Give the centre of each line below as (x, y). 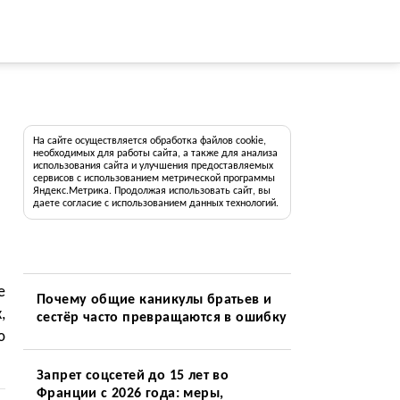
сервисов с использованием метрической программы (154, 179)
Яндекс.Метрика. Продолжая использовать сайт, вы (151, 191)
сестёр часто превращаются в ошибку (162, 318)
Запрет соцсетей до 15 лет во (133, 376)
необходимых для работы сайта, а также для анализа (155, 154)
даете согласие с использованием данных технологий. (155, 204)
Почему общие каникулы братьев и (154, 300)
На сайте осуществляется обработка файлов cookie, (149, 141)
